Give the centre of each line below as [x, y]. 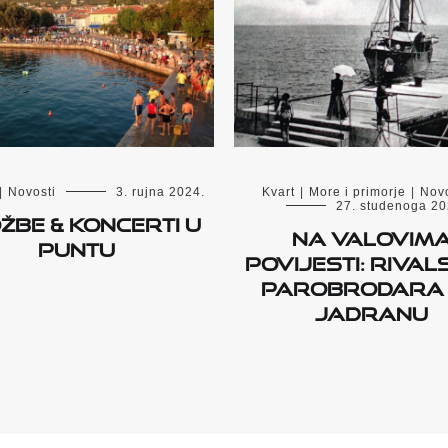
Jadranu [371, 309]
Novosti [31, 192]
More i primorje [357, 191]
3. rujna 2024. [160, 192]
